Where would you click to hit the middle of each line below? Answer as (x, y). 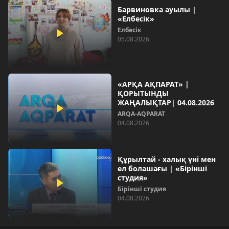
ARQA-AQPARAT (141, 114)
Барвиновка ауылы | (157, 9)
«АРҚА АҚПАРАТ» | (153, 84)
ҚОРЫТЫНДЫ (143, 94)
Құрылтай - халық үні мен (167, 159)
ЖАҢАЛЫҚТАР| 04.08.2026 (166, 103)
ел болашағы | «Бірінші (162, 168)
